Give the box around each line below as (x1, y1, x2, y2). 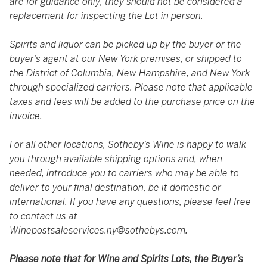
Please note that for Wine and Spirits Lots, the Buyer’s (10, 253, 243, 265)
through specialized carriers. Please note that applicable (10, 81, 253, 94)
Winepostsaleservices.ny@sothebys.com (10, 224, 185, 237)
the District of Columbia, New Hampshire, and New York (10, 67, 250, 79)
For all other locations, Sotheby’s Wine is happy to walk (10, 138, 246, 151)
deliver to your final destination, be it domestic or (10, 181, 221, 194)
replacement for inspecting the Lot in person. (10, 10, 203, 22)
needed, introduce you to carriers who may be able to (10, 167, 239, 179)
